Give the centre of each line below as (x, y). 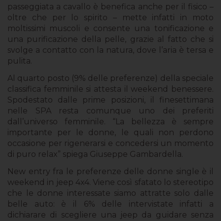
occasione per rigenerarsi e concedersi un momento (110, 143)
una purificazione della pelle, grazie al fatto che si (110, 39)
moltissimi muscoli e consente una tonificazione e (110, 28)
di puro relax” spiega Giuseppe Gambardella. (95, 154)
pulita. (20, 61)
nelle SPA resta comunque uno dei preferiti (110, 110)
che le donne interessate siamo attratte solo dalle (110, 193)
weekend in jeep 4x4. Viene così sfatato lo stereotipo (110, 183)
